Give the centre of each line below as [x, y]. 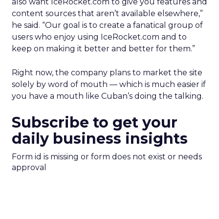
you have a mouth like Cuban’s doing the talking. [108, 96]
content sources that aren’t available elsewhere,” [107, 13]
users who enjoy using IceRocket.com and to [99, 37]
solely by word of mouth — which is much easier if [109, 84]
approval [29, 167]
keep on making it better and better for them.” [103, 49]
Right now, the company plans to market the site [107, 73]
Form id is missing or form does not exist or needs [107, 157]
